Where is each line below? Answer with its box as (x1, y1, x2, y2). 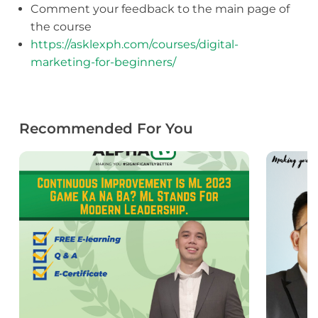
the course (30, 20, 92, 34)
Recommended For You (18, 120, 193, 138)
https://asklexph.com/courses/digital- (30, 38, 238, 52)
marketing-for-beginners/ (30, 55, 176, 70)
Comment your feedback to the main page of (30, 2, 290, 16)
